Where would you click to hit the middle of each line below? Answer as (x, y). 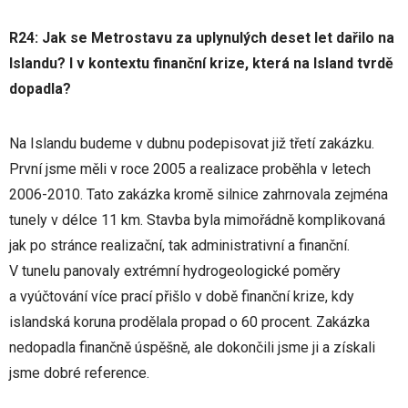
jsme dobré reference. (79, 373)
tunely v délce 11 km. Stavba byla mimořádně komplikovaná (197, 220)
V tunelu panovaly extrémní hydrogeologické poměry (175, 271)
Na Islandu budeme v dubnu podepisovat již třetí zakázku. (192, 143)
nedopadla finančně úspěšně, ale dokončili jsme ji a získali (192, 347)
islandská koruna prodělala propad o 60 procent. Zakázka (189, 322)
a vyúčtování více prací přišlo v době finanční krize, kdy (182, 296)
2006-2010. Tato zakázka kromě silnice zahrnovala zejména (199, 194)
